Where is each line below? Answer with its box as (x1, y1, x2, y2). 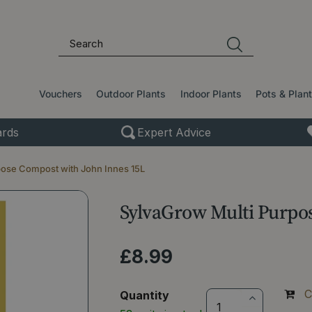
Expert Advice (136, 125, 211, 139)
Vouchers (39, 88, 83, 100)
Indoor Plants (180, 88, 242, 100)
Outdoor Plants (96, 88, 166, 100)
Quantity (119, 288, 169, 302)
